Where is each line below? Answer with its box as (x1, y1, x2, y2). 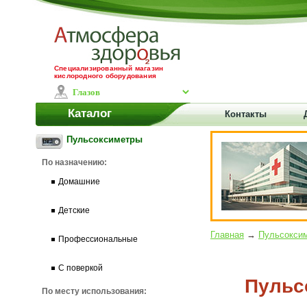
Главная (210, 230, 244, 240)
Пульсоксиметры (66, 134, 143, 145)
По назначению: (42, 158, 107, 167)
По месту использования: (42, 286, 147, 296)
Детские (58, 206, 90, 215)
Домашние (58, 177, 100, 186)
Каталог (68, 107, 112, 120)
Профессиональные (58, 234, 138, 244)
